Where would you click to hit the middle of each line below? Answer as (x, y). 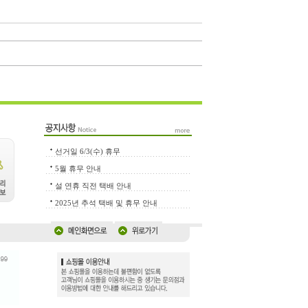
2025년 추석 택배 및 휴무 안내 (106, 203)
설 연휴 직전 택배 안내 (93, 186)
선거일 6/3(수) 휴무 (87, 152)
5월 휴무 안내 (78, 169)
